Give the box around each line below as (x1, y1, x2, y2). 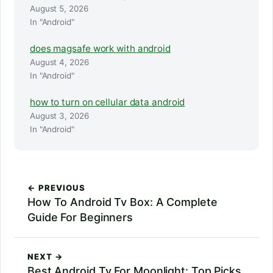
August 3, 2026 (30, 111, 89, 121)
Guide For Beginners (27, 211, 133, 224)
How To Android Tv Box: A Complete (27, 196, 218, 209)
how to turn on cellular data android (30, 96, 185, 108)
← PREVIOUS (27, 183, 86, 193)
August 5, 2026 (30, 4, 88, 14)
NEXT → (27, 252, 64, 262)
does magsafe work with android (30, 43, 171, 55)
